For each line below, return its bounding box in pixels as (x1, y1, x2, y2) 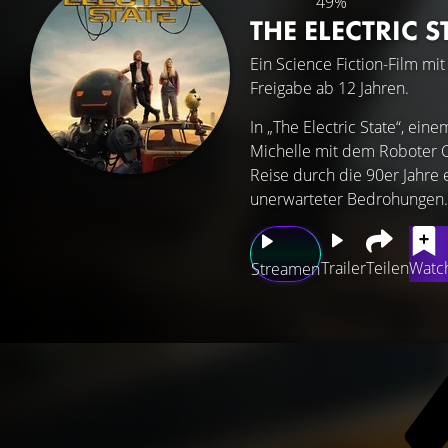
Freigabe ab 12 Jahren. (250, 77, 409, 99)
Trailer (321, 257, 366, 279)
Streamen (251, 258, 320, 280)
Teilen (366, 257, 409, 279)
